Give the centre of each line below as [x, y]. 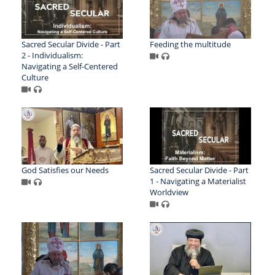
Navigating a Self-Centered [70, 67]
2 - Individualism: [52, 56]
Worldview [169, 192]
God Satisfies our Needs [65, 170]
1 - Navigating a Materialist [198, 181]
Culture [35, 78]
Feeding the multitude [190, 45]
